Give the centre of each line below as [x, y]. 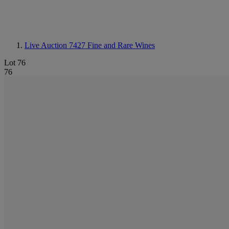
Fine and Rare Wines [121, 45]
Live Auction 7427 [56, 45]
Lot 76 [15, 63]
